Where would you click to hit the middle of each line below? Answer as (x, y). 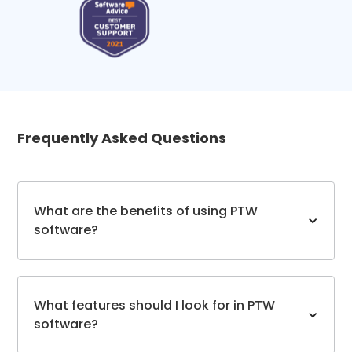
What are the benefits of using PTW (146, 211)
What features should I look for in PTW (155, 306)
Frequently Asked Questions (122, 138)
